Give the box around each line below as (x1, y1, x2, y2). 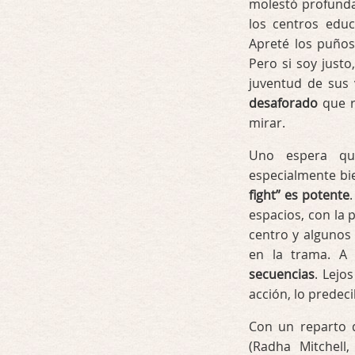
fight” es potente (249, 186, 350, 204)
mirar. (249, 114, 285, 132)
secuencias (249, 265, 315, 283)
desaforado (249, 94, 318, 112)
